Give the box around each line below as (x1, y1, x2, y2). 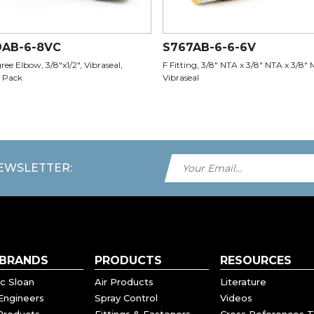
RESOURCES (219, 254, 292, 268)
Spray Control (94, 292, 158, 304)
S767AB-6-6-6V (163, 41, 256, 55)
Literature (219, 276, 266, 288)
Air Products (94, 276, 153, 288)
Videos (219, 292, 252, 304)
